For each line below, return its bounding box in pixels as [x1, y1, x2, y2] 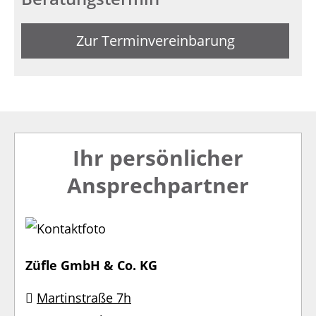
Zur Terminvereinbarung [75, 30, 235, 50]
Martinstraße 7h [37, 288, 131, 306]
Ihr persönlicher [73, 142, 243, 172]
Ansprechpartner [67, 170, 249, 200]
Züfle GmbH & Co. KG [25, 256, 157, 274]
